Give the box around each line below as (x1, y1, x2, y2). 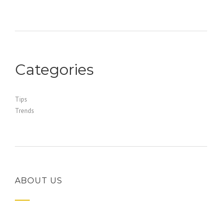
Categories (15, 60, 94, 79)
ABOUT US (15, 175, 62, 185)
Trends (15, 106, 34, 115)
